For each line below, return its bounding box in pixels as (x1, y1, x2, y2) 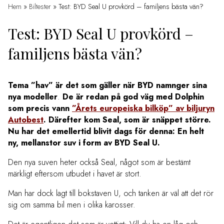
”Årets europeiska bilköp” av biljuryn (72, 102, 214, 114)
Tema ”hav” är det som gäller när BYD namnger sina (8, 79, 207, 91)
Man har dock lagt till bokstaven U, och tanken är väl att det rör (8, 187, 213, 199)
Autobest (8, 113, 43, 125)
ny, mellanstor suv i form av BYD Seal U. (8, 136, 160, 148)
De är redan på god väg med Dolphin (62, 90, 204, 102)
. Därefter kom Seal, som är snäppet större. (43, 113, 211, 125)
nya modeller (8, 90, 57, 102)
